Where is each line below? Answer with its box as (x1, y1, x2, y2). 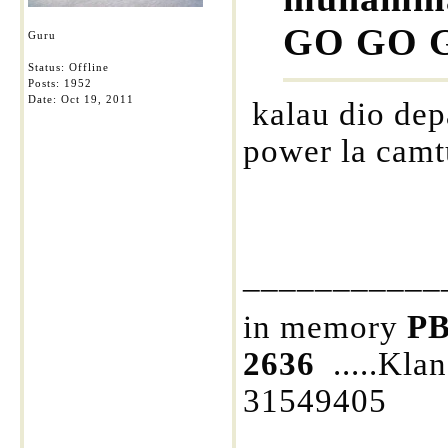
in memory (243, 309, 407, 345)
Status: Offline (28, 61, 109, 73)
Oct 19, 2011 (61, 93, 134, 105)
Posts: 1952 (28, 77, 92, 89)
